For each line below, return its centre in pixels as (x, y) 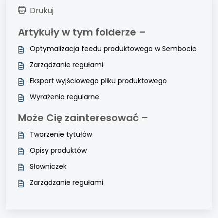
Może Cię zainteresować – (83, 118)
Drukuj (42, 10)
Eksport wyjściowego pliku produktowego (98, 81)
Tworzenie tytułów (61, 134)
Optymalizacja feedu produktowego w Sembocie (113, 49)
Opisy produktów (58, 150)
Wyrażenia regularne (64, 97)
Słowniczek (48, 166)
